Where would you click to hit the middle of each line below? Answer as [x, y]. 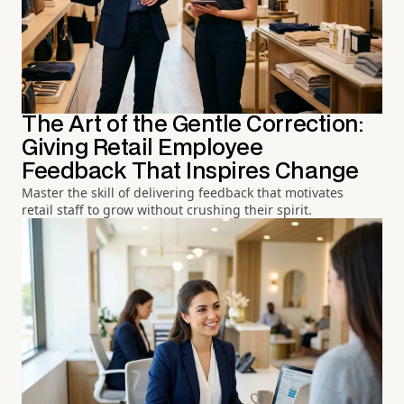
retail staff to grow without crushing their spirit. [167, 209]
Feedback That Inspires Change [190, 171]
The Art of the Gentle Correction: [193, 124]
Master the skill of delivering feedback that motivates [183, 192]
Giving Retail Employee [142, 148]
